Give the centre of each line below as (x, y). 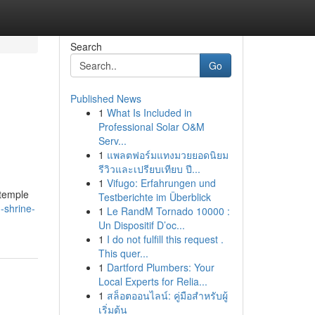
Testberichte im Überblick (154, 197)
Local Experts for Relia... (153, 281)
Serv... (112, 141)
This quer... (123, 253)
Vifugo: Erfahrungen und (161, 183)
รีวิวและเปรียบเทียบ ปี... (149, 169)
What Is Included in (149, 112)
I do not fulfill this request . (165, 239)
